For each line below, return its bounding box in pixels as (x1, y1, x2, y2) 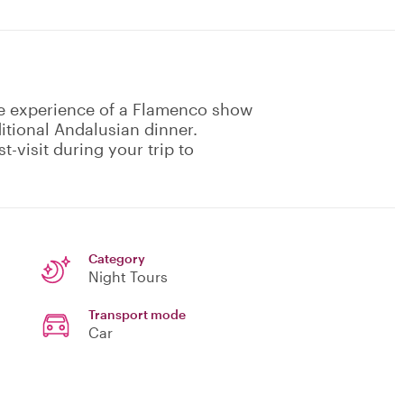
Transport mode (88, 307, 186, 323)
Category (88, 251, 145, 267)
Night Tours (88, 268, 168, 286)
